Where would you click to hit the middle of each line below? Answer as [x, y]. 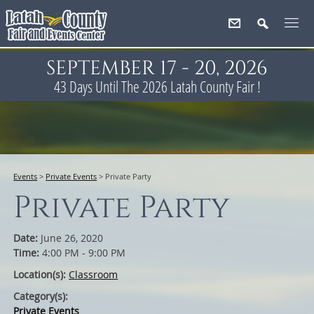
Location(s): [41, 274]
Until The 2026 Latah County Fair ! [176, 86]
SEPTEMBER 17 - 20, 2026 [157, 68]
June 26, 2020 [72, 238]
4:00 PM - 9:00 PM [84, 253]
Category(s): [41, 296]
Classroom [94, 274]
